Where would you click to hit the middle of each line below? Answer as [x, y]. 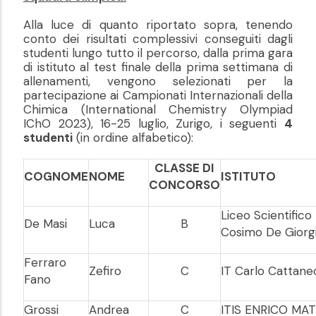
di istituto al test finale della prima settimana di [158, 67]
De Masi [45, 224]
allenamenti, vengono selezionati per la [158, 81]
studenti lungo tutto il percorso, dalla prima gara [158, 53]
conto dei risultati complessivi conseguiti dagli [158, 39]
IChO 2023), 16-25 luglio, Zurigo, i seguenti [154, 124]
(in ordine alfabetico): [135, 138]
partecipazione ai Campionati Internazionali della [158, 96]
